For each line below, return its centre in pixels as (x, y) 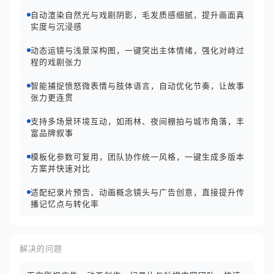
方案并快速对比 (61, 168)
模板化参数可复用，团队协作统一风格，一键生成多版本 (138, 157)
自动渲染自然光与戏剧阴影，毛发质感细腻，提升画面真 (138, 15)
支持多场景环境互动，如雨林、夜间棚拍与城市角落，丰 (138, 121)
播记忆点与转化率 (65, 204)
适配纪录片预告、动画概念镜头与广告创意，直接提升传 (138, 192)
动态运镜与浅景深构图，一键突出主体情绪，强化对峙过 (138, 50)
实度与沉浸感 (56, 26)
